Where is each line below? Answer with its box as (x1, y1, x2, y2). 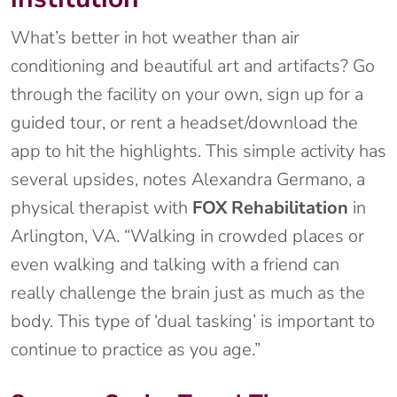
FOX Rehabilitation (192, 196, 348, 221)
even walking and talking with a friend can (11, 253, 339, 277)
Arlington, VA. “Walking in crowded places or (11, 224, 364, 249)
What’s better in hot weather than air (11, 26, 300, 51)
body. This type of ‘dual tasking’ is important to (11, 309, 375, 334)
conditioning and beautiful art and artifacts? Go (11, 54, 375, 79)
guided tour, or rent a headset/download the (11, 111, 358, 136)
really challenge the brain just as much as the (11, 281, 365, 306)
